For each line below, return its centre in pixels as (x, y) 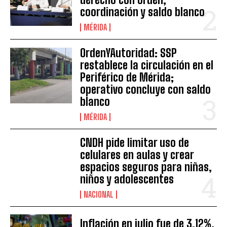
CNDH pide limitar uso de (135, 143)
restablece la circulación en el (147, 65)
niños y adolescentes (127, 179)
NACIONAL (99, 195)
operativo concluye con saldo (146, 90)
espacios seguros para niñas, (146, 167)
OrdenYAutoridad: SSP (129, 53)
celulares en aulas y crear (137, 155)
